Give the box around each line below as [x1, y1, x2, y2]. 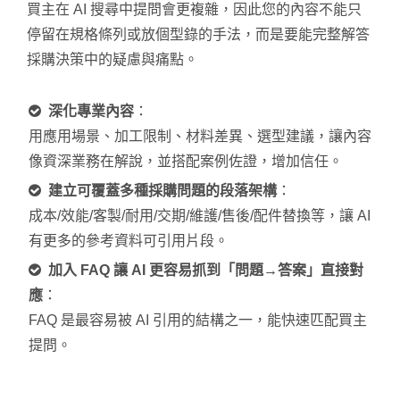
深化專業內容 [48, 103, 134, 119]
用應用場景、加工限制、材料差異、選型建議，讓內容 [29, 128, 371, 144]
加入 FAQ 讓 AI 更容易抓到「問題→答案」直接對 [48, 262, 363, 278]
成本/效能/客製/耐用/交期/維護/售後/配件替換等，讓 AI [29, 207, 371, 223]
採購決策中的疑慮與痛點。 [27, 51, 198, 67]
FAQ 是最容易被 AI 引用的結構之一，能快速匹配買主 [29, 312, 367, 328]
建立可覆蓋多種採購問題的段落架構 [48, 182, 277, 198]
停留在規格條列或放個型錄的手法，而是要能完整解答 [27, 26, 370, 42]
